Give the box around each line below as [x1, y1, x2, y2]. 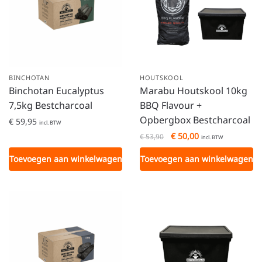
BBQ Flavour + [140, 98, 202, 112]
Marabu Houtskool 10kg [140, 84, 247, 97]
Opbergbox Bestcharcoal [140, 113, 250, 126]
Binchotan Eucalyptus [9, 84, 104, 97]
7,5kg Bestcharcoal [9, 98, 92, 112]
